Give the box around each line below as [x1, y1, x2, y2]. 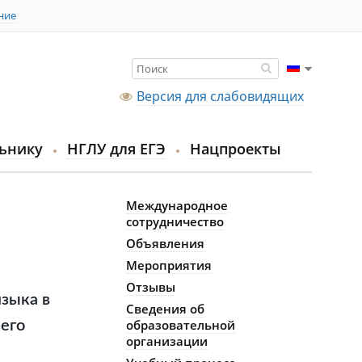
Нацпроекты [190, 139, 281, 158]
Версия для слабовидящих [137, 87, 304, 105]
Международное [126, 197, 228, 213]
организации [126, 333, 208, 349]
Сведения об [126, 301, 204, 317]
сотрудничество [126, 213, 224, 229]
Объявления [126, 235, 204, 251]
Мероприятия [126, 257, 212, 273]
